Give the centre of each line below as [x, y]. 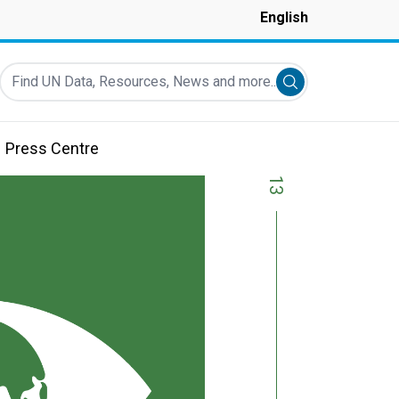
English [284, 17]
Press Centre [52, 148]
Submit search [334, 84]
